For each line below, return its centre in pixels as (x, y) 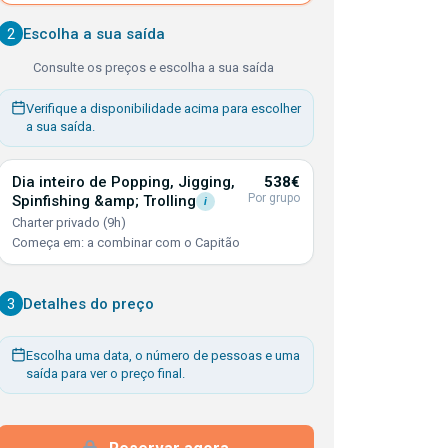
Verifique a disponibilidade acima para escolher (163, 108)
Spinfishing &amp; (77, 201)
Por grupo (274, 198)
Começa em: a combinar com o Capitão (126, 242)
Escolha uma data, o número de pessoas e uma (163, 355)
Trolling (169, 201)
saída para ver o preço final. (105, 373)
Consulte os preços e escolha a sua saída (153, 67)
